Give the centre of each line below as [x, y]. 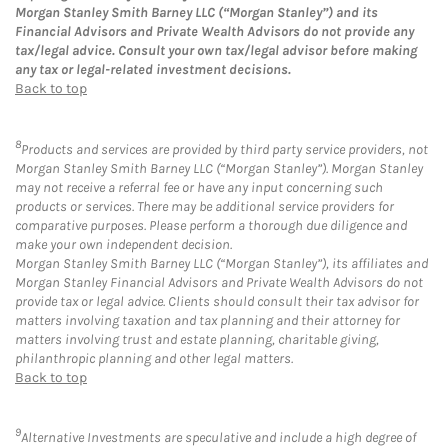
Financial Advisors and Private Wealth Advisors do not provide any [214, 32]
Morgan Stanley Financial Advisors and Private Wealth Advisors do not [219, 282]
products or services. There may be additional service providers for [204, 206]
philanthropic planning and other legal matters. [154, 358]
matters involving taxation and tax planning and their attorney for [207, 320]
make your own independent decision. [123, 244]
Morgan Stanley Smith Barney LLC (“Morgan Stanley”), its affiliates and [221, 263]
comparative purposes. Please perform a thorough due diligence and [211, 225]
